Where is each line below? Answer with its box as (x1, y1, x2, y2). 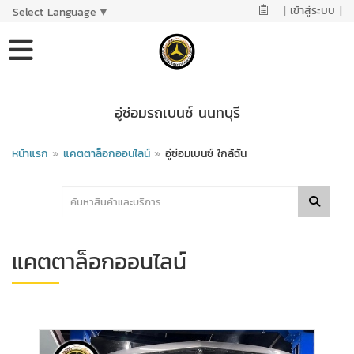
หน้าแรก (12, 145, 48, 162)
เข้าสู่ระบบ (289, 2, 335, 19)
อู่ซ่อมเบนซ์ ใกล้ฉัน (161, 145, 247, 162)
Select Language (13, 3, 97, 21)
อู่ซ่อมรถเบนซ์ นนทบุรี (114, 102, 240, 123)
